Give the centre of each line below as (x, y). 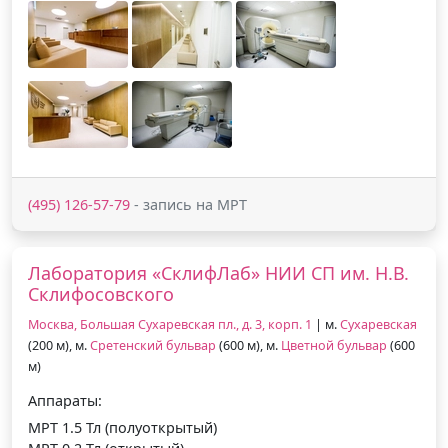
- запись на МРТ (188, 204)
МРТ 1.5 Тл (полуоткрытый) (122, 427)
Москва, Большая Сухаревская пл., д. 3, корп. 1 (170, 324)
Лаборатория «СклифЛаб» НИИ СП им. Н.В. (218, 272)
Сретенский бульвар (153, 345)
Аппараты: (65, 400)
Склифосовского (101, 293)
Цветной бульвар (334, 345)
